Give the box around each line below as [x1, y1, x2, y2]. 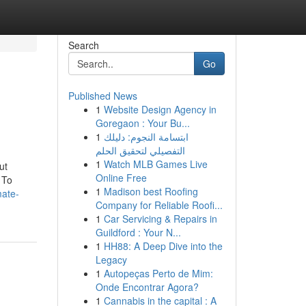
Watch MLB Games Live [103, 157, 208, 171]
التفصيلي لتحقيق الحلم [95, 143, 185, 157]
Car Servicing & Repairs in [103, 212, 217, 225]
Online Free [95, 171, 147, 184]
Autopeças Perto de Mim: [103, 266, 213, 280]
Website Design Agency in [103, 102, 217, 116]
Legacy [95, 253, 127, 266]
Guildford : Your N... [95, 225, 181, 239]
